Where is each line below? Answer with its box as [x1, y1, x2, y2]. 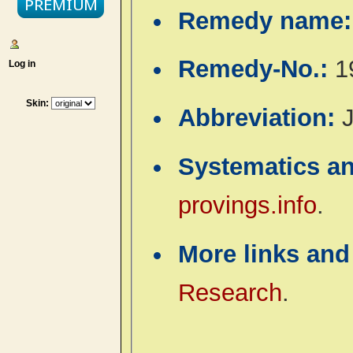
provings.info [178, 191, 318, 219]
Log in [3, 58, 35, 69]
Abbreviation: [178, 104, 343, 132]
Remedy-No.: [178, 55, 336, 84]
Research [178, 278, 283, 307]
